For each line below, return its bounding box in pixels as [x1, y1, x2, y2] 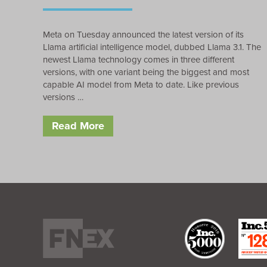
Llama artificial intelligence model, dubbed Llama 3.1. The [43, 40, 261, 54]
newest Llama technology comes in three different [43, 52, 234, 66]
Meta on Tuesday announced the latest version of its [43, 27, 244, 41]
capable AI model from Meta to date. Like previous [43, 77, 239, 91]
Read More [52, 117, 104, 133]
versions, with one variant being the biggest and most [43, 65, 249, 79]
